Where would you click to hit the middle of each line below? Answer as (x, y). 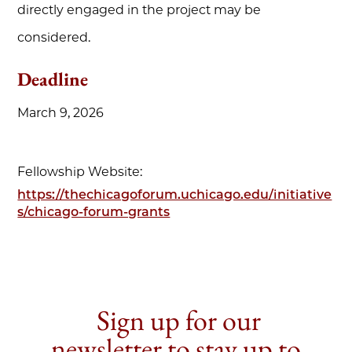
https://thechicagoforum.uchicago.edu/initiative (175, 194)
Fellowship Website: (80, 172)
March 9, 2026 (61, 113)
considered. (54, 37)
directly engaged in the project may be (139, 10)
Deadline (53, 79)
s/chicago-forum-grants (94, 212)
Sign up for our (176, 320)
